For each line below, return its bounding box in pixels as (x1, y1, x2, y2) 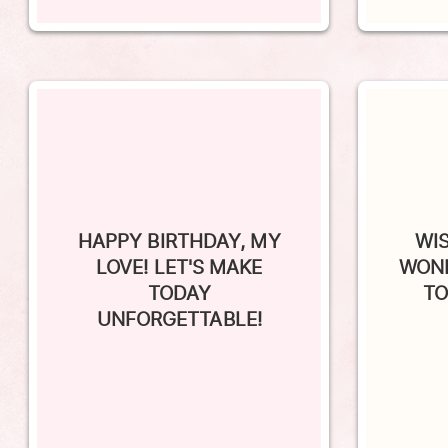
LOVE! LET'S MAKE (95, 225, 263, 254)
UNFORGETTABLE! (96, 277, 262, 306)
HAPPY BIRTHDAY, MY (77, 199, 281, 228)
